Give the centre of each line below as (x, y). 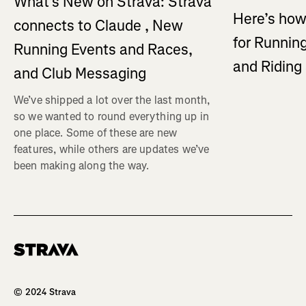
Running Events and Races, (103, 49)
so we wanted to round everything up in (112, 116)
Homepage (35, 261)
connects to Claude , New (98, 25)
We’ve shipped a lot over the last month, (112, 100)
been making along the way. (82, 165)
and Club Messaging (80, 73)
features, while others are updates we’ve (112, 149)
